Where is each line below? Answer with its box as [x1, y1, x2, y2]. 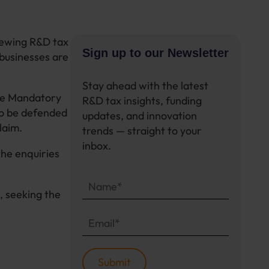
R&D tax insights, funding [82, 94, 202, 107]
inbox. [82, 139, 111, 153]
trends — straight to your [82, 124, 202, 138]
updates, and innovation [82, 109, 197, 122]
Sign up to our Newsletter [82, 46, 229, 59]
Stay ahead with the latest [82, 79, 208, 92]
